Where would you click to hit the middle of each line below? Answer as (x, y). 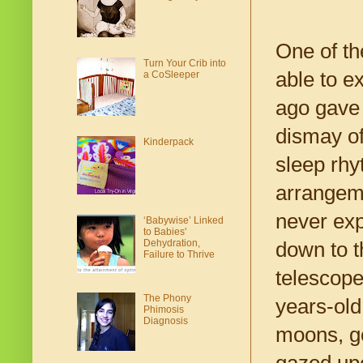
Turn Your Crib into (184, 64)
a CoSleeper (171, 75)
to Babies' (164, 231)
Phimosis (163, 310)
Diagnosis (165, 321)
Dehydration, (171, 243)
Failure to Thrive (179, 254)
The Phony (167, 299)
